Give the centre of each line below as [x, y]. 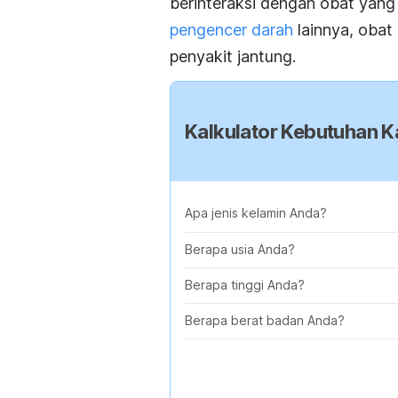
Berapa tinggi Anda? [245, 285]
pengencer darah [231, 29]
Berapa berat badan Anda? [265, 321]
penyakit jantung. [233, 56]
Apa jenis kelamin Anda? [256, 213]
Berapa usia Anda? [240, 250]
